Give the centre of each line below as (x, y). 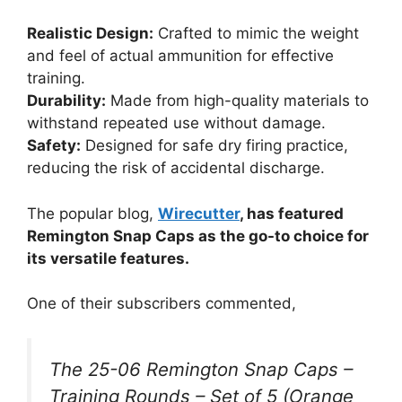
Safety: (54, 146)
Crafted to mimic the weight (256, 34)
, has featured (292, 213)
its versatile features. (108, 258)
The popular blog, (92, 213)
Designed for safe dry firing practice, (214, 146)
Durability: (66, 101)
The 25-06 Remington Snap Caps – (201, 369)
